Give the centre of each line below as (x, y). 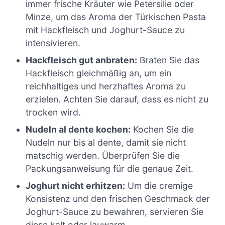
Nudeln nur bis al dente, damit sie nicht (106, 142)
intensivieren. (53, 43)
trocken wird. (53, 112)
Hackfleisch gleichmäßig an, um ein (99, 73)
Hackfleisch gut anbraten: (82, 60)
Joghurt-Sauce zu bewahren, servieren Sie (115, 211)
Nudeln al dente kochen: (78, 129)
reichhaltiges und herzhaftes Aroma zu (106, 86)
